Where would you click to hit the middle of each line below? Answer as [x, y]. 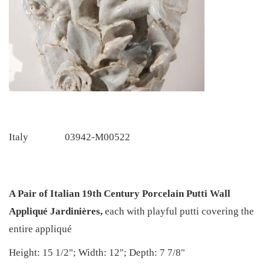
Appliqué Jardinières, [56, 211]
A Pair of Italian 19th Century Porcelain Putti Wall [120, 194]
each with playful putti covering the [178, 211]
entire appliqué [40, 229]
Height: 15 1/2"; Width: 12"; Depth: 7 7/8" [97, 253]
